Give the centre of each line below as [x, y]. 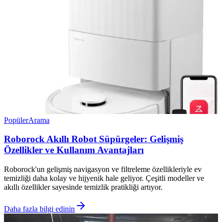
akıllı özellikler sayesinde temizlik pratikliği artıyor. [83, 187]
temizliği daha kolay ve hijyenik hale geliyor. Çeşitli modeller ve [104, 178]
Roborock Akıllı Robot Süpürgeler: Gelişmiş [94, 139]
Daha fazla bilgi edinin [39, 209]
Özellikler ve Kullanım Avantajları [74, 150]
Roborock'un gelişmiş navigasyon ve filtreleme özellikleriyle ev [103, 169]
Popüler [16, 120]
